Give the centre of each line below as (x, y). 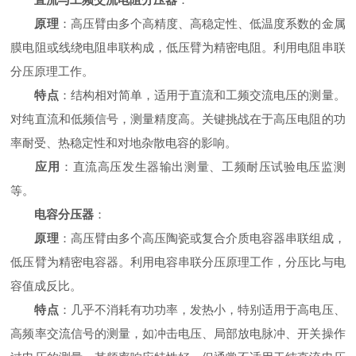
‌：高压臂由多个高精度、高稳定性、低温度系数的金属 (202, 23)
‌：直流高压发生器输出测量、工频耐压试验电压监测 (203, 166)
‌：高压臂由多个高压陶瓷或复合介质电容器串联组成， (202, 238)
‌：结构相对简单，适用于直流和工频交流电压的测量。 (202, 95)
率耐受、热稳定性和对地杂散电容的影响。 (124, 143)
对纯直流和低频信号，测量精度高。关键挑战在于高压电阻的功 (178, 119)
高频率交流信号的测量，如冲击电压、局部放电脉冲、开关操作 (178, 333)
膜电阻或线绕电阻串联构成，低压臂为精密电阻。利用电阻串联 (178, 47)
